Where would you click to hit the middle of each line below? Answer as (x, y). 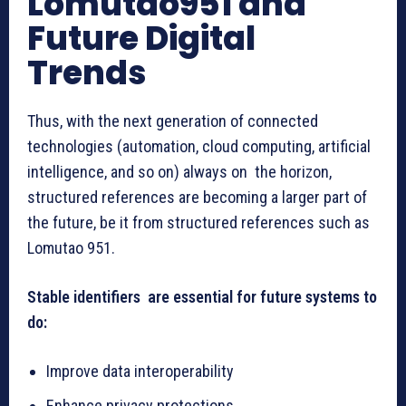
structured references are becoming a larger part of (197, 197)
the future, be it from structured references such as (198, 222)
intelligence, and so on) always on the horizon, (179, 171)
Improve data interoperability (140, 371)
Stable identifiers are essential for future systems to (202, 296)
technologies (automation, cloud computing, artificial (199, 146)
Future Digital (141, 38)
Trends (87, 72)
